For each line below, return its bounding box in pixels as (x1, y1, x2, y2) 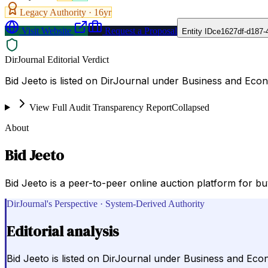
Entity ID (182, 26, 212, 36)
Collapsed (171, 102, 209, 112)
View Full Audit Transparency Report (29, 102, 172, 112)
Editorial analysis (7, 221, 119, 241)
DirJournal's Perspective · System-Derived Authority (7, 198, 205, 209)
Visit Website (19, 25, 71, 36)
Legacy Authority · (20, 7, 94, 17)
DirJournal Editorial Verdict (5, 54, 109, 65)
